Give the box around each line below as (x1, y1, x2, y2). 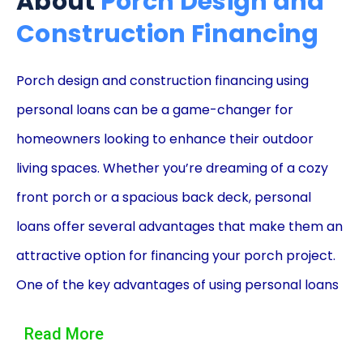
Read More (24, 324, 104, 344)
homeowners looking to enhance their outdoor (16, 130, 314, 149)
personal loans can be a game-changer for (16, 100, 293, 120)
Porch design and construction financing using (16, 71, 309, 91)
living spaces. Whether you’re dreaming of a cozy (16, 159, 328, 178)
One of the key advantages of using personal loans (16, 275, 339, 295)
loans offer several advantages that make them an (16, 217, 343, 237)
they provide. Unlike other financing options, (16, 334, 295, 353)
